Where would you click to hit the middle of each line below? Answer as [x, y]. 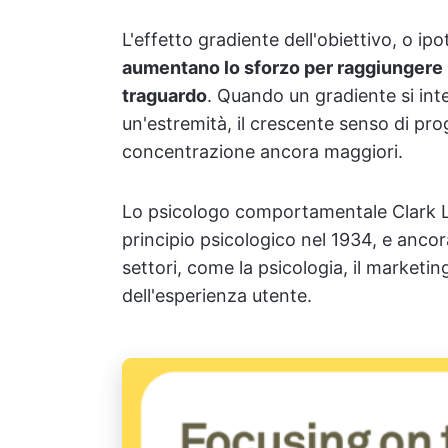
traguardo [164, 95]
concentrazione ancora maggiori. [262, 151]
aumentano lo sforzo [211, 67]
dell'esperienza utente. [217, 295]
